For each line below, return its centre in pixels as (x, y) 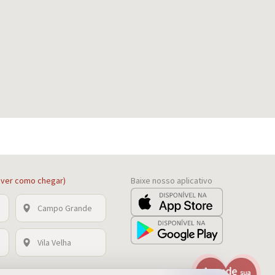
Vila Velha (54, 242)
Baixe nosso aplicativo (172, 180)
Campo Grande (64, 208)
